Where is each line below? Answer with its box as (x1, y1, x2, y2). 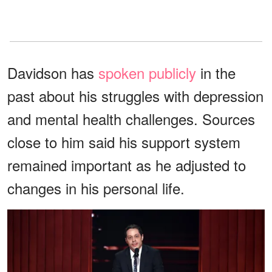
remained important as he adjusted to (7, 154, 246, 175)
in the (196, 61, 236, 83)
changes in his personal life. (7, 177, 185, 199)
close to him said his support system (7, 131, 240, 152)
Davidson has (7, 61, 98, 83)
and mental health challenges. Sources (7, 107, 255, 129)
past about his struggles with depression (7, 84, 263, 106)
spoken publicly (98, 61, 196, 83)
